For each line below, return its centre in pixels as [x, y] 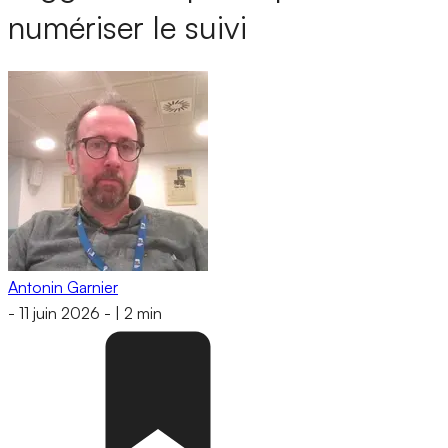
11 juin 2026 [59, 313]
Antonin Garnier [63, 286]
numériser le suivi [127, 27]
